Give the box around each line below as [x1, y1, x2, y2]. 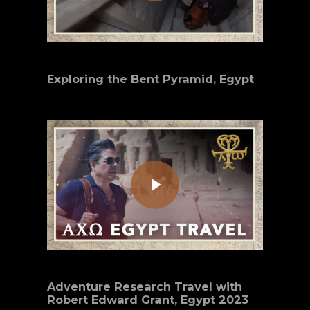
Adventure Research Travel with [47, 279, 243, 293]
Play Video [130, 152, 161, 167]
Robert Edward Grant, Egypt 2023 [47, 292, 249, 307]
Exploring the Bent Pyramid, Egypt [47, 72, 255, 86]
